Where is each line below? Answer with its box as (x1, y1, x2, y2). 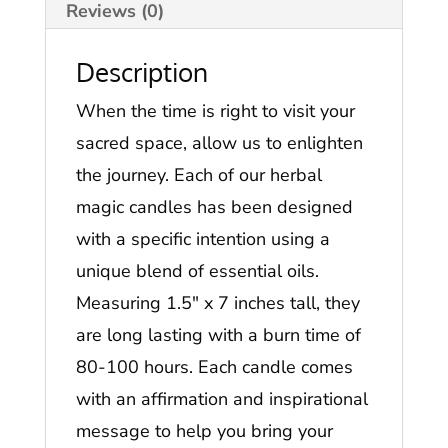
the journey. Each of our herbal (75, 163, 322, 188)
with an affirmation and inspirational (75, 387, 368, 412)
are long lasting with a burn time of (75, 323, 361, 348)
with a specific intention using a (75, 227, 330, 252)
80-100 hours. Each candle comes (75, 355, 353, 380)
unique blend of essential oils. (75, 259, 319, 284)
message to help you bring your (75, 419, 333, 444)
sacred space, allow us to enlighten (75, 131, 363, 156)
